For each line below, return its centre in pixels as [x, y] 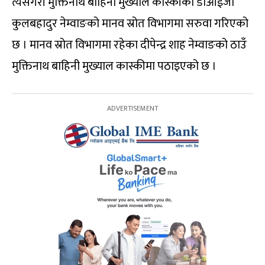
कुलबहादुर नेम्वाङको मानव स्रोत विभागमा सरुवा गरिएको [130, 24]
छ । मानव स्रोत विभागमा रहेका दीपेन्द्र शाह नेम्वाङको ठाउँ [129, 45]
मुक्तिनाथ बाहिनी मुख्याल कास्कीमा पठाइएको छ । [114, 66]
